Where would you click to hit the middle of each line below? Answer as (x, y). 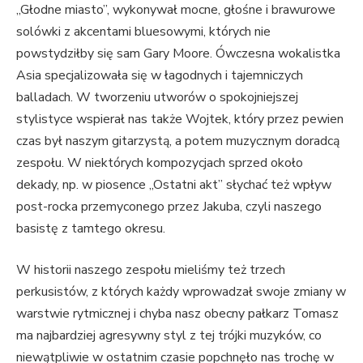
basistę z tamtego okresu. (92, 228)
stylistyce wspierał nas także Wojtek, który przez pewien (180, 119)
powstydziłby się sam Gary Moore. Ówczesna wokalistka (178, 53)
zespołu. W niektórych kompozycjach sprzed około (160, 162)
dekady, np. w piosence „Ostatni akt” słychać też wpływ (174, 184)
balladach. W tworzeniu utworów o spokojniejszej (157, 97)
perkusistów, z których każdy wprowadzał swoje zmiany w (181, 292)
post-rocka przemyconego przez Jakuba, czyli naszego (169, 206)
